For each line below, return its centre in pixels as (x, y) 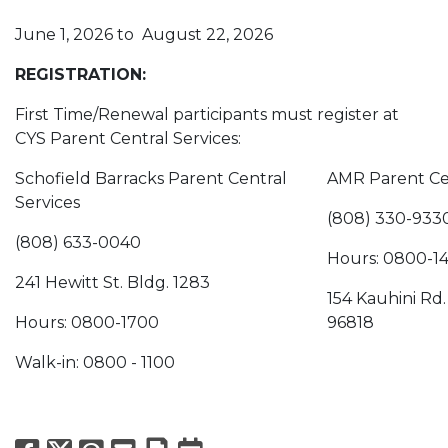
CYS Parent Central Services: (128, 139)
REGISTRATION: (80, 75)
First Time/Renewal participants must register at (207, 115)
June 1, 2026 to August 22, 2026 (144, 35)
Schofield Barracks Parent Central (151, 179)
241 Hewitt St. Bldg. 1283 (112, 283)
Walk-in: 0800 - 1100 (95, 363)
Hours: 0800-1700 (87, 323)
